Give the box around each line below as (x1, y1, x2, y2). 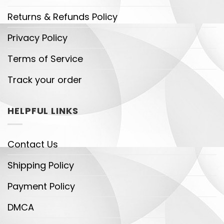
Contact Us (7, 138, 58, 151)
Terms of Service (7, 52, 83, 65)
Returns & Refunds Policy (7, 10, 117, 23)
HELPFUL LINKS (7, 104, 78, 117)
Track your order (7, 73, 82, 86)
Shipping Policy (7, 159, 74, 172)
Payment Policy (7, 180, 75, 193)
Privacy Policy (7, 31, 67, 44)
